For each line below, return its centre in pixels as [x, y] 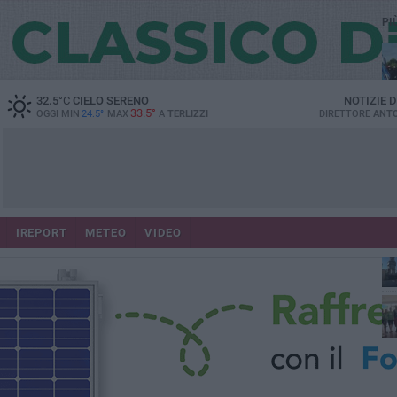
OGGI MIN [58, 114]
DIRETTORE [346, 114]
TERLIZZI [187, 114]
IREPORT [41, 233]
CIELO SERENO [109, 101]
